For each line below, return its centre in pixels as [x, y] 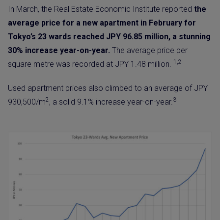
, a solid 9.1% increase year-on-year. [111, 102]
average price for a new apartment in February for [102, 23]
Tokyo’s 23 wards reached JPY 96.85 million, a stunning [109, 37]
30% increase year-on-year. [59, 50]
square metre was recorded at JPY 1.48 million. [91, 64]
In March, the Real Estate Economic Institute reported [101, 9]
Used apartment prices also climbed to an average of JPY [108, 88]
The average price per [149, 50]
